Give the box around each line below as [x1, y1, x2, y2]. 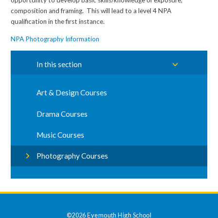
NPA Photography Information [11, 35, 100, 43]
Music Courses [36, 130, 85, 139]
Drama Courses [36, 109, 88, 118]
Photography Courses [36, 151, 109, 161]
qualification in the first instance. [11, 18, 105, 26]
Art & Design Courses [36, 88, 108, 97]
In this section [36, 59, 82, 69]
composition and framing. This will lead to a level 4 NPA [11, 7, 172, 15]
